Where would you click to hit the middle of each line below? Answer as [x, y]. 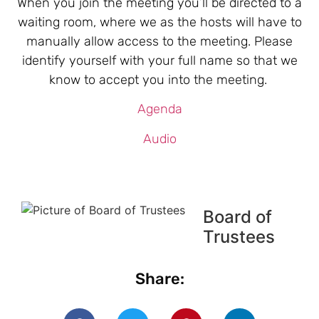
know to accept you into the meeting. [159, 79]
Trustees [239, 237]
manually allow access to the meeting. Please [159, 41]
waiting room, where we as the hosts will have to [159, 22]
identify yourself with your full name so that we [159, 60]
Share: [159, 278]
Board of [237, 217]
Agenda [159, 109]
